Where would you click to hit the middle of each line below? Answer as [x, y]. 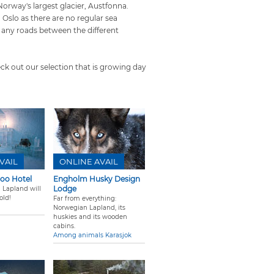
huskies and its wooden [90, 217]
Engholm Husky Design [97, 179]
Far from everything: [85, 199]
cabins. [64, 226]
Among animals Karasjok [92, 235]
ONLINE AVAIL [89, 162]
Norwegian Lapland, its [89, 208]
